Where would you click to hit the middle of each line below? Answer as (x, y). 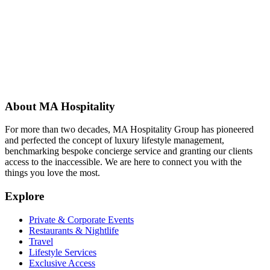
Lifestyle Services (63, 252)
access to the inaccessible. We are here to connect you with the (123, 162)
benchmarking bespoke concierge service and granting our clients (129, 151)
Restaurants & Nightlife (74, 230)
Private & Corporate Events (81, 219)
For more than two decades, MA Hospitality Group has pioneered (129, 130)
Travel (41, 241)
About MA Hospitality (60, 106)
